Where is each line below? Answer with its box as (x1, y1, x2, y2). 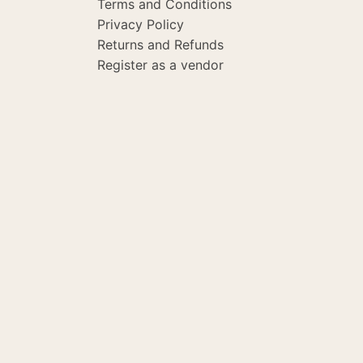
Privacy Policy (96, 16, 184, 33)
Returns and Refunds (96, 36, 224, 53)
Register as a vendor (96, 57, 224, 74)
